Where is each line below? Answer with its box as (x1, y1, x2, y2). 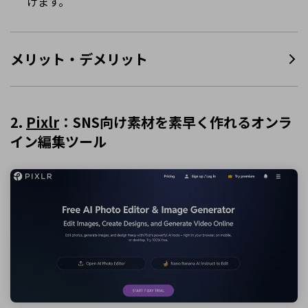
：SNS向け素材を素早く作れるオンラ (59, 112, 292, 133)
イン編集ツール (10, 131, 107, 152)
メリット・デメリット (10, 48, 148, 69)
